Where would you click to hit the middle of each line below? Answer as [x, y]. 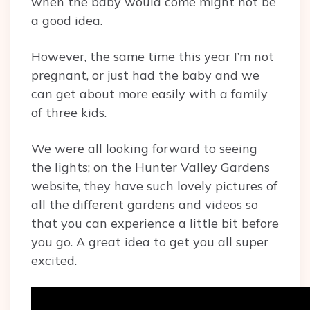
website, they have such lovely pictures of [154, 186]
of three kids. [69, 113]
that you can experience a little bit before [155, 224]
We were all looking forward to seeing [144, 149]
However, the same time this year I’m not [153, 57]
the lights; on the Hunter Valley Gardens [151, 167]
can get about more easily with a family [149, 94]
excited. [54, 261]
